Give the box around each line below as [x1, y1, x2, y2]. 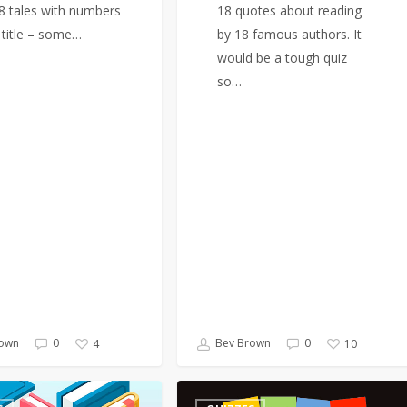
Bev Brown [213, 335, 272, 352]
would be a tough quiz [217, 48, 348, 66]
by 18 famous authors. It [217, 25, 362, 43]
